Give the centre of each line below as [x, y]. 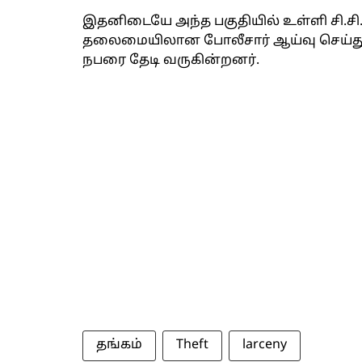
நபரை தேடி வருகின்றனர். [171, 61]
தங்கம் [119, 345]
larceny [265, 345]
